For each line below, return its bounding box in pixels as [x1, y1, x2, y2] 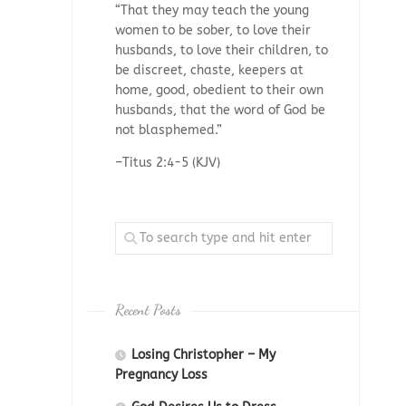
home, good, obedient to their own [115, 82, 324, 99]
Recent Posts [115, 301, 181, 319]
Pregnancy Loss [115, 367, 208, 383]
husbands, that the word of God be [115, 102, 325, 119]
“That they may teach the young [115, 3, 309, 19]
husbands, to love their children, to [115, 43, 328, 59]
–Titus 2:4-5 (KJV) [115, 155, 220, 171]
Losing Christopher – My [131, 347, 275, 363]
